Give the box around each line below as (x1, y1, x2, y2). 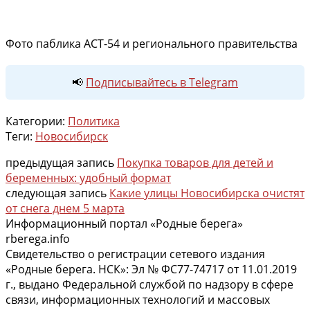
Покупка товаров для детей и (117, 154, 273, 170)
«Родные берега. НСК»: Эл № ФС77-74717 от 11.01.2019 (6, 261, 297, 277)
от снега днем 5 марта (6, 200, 125, 216)
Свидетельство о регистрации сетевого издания (6, 246, 265, 262)
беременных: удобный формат (6, 170, 171, 185)
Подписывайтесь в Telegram (86, 74, 238, 90)
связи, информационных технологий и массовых (6, 291, 270, 307)
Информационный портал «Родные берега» (6, 215, 243, 231)
